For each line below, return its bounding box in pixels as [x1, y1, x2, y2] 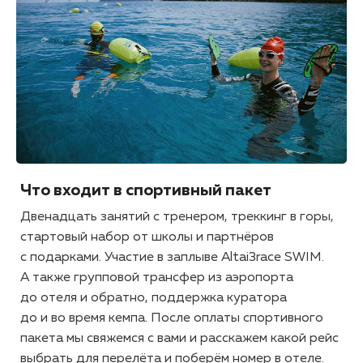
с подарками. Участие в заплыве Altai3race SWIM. [20, 251, 324, 265]
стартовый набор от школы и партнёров [20, 231, 274, 245]
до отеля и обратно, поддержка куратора [20, 292, 287, 305]
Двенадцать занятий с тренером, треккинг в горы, [20, 211, 334, 224]
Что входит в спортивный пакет [20, 182, 271, 199]
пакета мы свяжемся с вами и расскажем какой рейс [20, 332, 339, 346]
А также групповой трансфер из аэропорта [20, 271, 293, 285]
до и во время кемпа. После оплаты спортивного [20, 312, 323, 326]
